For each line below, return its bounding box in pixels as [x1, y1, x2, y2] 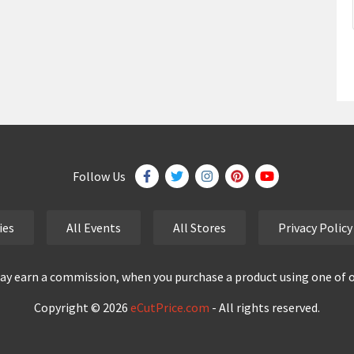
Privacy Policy [278, 220, 352, 235]
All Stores [173, 220, 226, 235]
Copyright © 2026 [34, 299, 130, 315]
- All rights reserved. [209, 299, 320, 315]
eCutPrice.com [130, 299, 209, 315]
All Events [66, 220, 121, 235]
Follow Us [72, 168, 126, 184]
